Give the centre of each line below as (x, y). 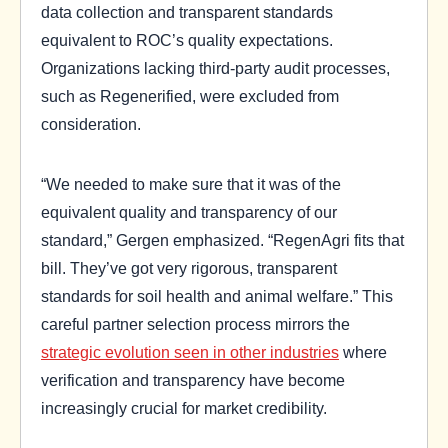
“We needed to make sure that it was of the (191, 183)
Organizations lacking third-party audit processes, (215, 67)
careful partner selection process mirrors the (195, 323)
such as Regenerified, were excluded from (190, 95)
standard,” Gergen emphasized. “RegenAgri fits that (222, 239)
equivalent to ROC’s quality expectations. (187, 39)
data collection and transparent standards (187, 11)
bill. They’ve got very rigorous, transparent (189, 267)
